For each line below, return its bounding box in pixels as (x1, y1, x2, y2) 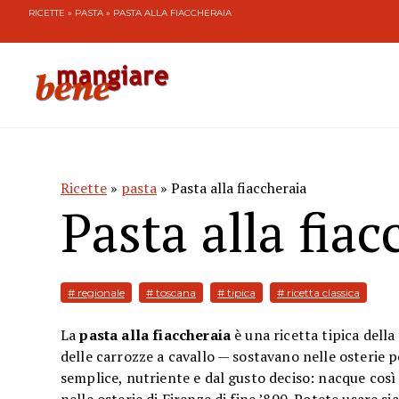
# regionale (68, 286, 125, 300)
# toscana (146, 286, 196, 300)
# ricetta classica (277, 286, 360, 300)
